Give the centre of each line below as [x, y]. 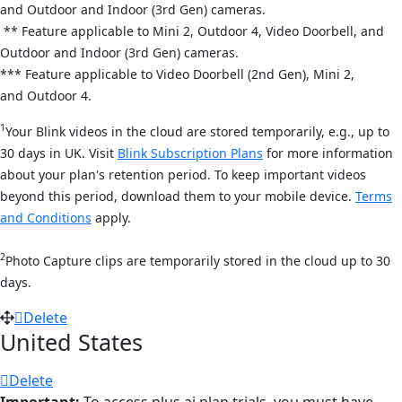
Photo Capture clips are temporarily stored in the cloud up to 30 [198, 260]
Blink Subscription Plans [190, 153]
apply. [111, 217]
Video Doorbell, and [325, 31]
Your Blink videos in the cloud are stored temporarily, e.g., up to [197, 131]
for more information [328, 153]
